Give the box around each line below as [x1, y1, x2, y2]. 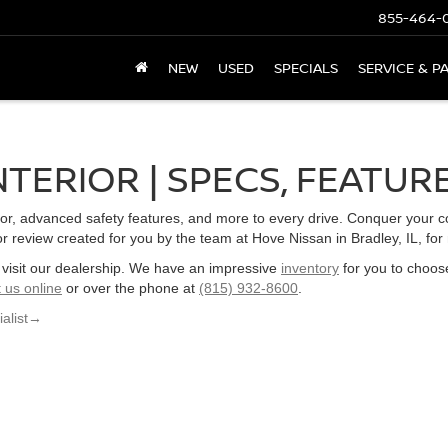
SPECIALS [274, 58, 338, 78]
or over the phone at [62, 280, 199, 296]
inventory [281, 260, 339, 276]
